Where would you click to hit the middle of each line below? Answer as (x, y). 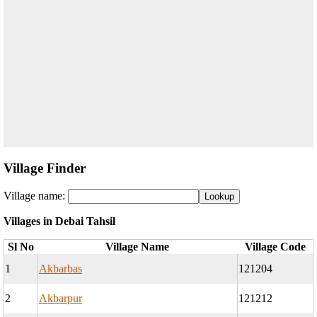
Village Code (275, 247)
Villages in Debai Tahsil (59, 221)
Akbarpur (60, 299)
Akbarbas (60, 269)
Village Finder (45, 168)
